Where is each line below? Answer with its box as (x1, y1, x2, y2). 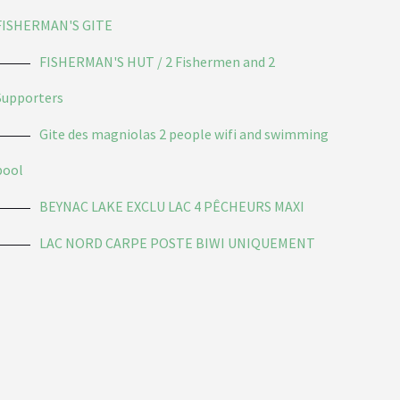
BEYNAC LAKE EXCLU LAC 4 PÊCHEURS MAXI (39, 196, 305, 215)
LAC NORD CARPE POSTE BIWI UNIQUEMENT (39, 233, 316, 252)
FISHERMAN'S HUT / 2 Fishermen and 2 (39, 52, 276, 71)
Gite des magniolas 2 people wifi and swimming (39, 124, 329, 143)
